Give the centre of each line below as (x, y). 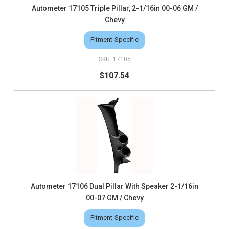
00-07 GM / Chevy (114, 198)
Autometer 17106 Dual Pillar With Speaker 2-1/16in (114, 186)
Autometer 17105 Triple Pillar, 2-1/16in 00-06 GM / (114, 8)
